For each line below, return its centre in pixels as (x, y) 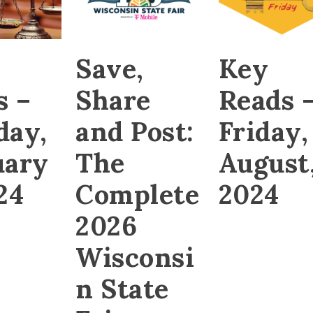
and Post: (135, 131)
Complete (138, 194)
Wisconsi (135, 257)
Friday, (263, 131)
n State (122, 288)
